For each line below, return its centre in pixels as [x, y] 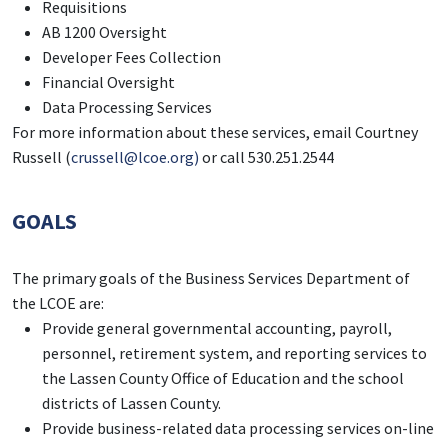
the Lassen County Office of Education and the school [223, 378]
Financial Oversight [108, 82]
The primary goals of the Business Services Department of [211, 278]
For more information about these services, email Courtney [215, 132]
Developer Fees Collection [131, 57]
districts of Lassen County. [131, 403]
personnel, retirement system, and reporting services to [234, 353]
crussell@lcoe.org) [135, 157]
